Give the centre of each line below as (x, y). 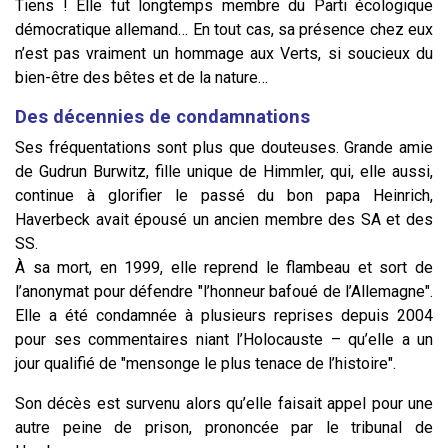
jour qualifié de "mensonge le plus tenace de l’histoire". (205, 363)
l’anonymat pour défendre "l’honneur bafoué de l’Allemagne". (224, 291)
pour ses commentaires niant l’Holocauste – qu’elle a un (224, 339)
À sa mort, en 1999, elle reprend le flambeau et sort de (224, 267)
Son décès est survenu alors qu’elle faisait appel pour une (224, 403)
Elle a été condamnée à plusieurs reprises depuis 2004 (224, 315)
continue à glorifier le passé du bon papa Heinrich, (224, 195)
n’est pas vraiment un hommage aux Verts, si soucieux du (224, 53)
